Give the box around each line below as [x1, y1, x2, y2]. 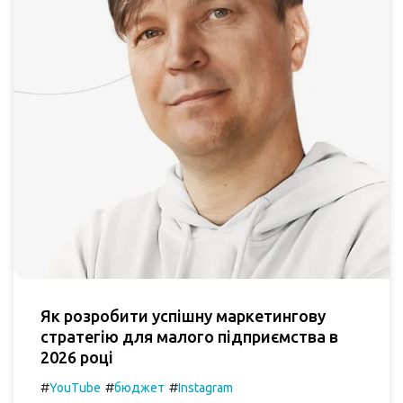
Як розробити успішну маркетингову [40, 306, 326, 325]
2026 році [40, 347, 113, 366]
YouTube [49, 380, 101, 395]
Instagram [178, 380, 233, 395]
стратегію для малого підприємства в [40, 327, 338, 345]
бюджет [114, 380, 165, 395]
